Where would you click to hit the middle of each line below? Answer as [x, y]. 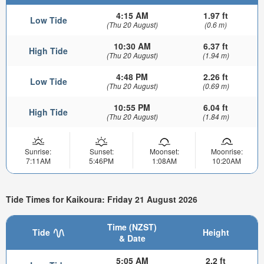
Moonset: [164, 151]
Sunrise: [38, 151]
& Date [132, 238]
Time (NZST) [132, 227]
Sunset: [101, 151]
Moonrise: [227, 151]
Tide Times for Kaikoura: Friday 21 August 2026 [102, 199]
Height [216, 232]
